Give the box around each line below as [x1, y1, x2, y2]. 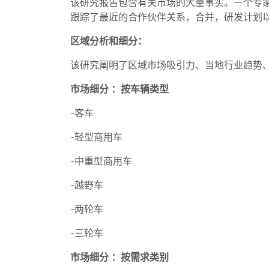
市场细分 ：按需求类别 [70, 251, 169, 263]
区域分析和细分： [70, 35, 147, 47]
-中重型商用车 [70, 155, 132, 167]
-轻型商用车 [70, 131, 122, 143]
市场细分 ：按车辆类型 [70, 83, 169, 95]
